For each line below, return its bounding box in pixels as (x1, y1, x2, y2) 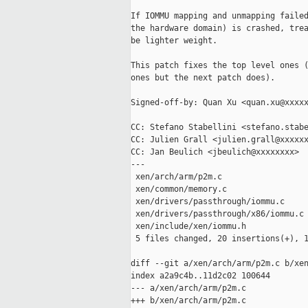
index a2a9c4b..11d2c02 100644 (131, 271, 270, 281)
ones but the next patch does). (131, 73, 275, 83)
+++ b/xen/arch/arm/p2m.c (131, 296, 246, 306)
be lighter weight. (131, 36, 217, 46)
